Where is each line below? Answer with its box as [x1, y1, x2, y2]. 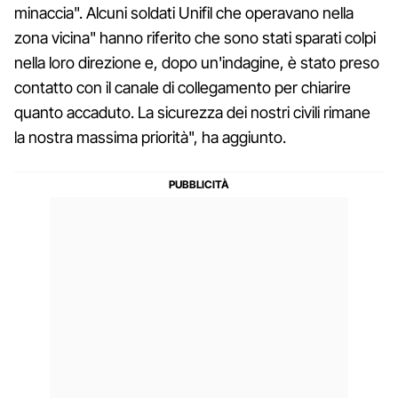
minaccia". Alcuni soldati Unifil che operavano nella [14, 3, 354, 22]
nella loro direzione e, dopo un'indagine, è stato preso [14, 52, 379, 72]
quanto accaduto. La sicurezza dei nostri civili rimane [14, 102, 370, 122]
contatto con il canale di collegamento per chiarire [14, 77, 351, 97]
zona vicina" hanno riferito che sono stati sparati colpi [14, 28, 376, 47]
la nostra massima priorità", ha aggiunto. [14, 127, 286, 147]
